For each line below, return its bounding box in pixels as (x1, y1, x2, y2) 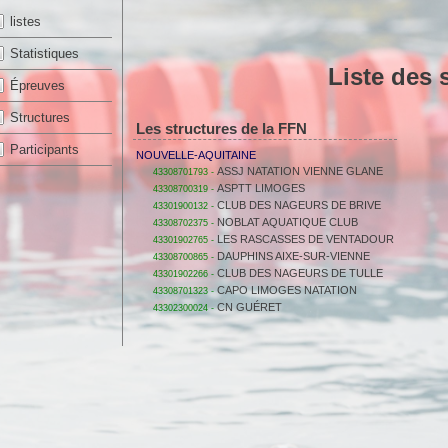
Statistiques (10, 46, 79, 61)
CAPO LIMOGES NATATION (217, 284, 357, 296)
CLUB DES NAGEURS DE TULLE (217, 267, 383, 279)
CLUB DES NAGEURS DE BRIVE (217, 199, 381, 211)
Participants (10, 142, 79, 157)
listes (10, 14, 41, 29)
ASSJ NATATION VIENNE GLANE (217, 165, 383, 177)
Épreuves (10, 78, 65, 93)
